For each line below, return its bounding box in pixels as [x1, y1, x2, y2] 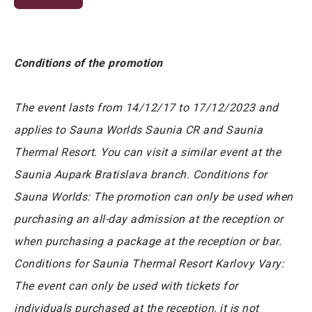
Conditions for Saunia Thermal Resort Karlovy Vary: [14, 257, 284, 271]
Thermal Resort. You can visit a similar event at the [14, 146, 281, 159]
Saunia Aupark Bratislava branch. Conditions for [14, 168, 267, 182]
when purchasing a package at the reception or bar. [14, 235, 281, 249]
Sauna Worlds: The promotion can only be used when [14, 190, 293, 204]
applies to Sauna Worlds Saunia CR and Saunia [14, 123, 263, 137]
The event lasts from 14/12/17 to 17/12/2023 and [14, 101, 279, 115]
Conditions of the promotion [14, 56, 163, 70]
